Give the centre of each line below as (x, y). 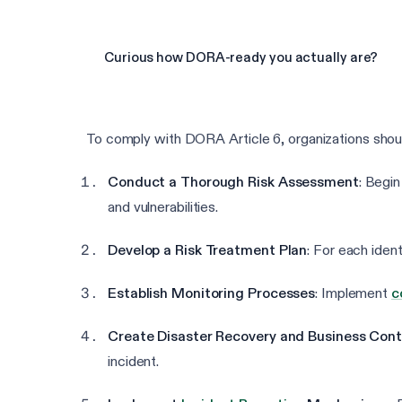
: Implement (353, 293)
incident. (134, 362)
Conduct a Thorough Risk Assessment (233, 182)
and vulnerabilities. (163, 207)
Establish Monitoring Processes (212, 293)
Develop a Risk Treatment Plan (208, 250)
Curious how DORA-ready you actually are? (241, 57)
